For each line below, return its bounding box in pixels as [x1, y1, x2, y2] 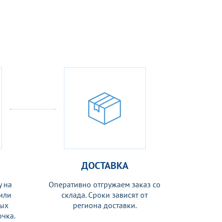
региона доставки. [72, 200, 137, 210]
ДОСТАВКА [81, 159, 128, 172]
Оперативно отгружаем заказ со [49, 179, 161, 189]
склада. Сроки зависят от [61, 190, 148, 200]
